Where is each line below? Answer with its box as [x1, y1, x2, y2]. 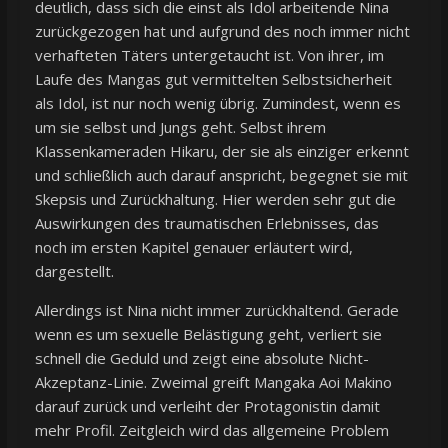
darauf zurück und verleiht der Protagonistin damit [34, 396, 380, 417]
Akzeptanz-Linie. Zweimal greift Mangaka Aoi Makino [34, 372, 392, 393]
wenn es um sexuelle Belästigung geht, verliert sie [34, 324, 382, 345]
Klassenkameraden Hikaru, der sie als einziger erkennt [34, 141, 409, 162]
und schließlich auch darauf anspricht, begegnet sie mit [34, 165, 408, 186]
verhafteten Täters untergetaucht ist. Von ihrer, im [34, 45, 384, 66]
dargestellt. [34, 261, 114, 282]
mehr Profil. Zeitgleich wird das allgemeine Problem [34, 420, 389, 441]
